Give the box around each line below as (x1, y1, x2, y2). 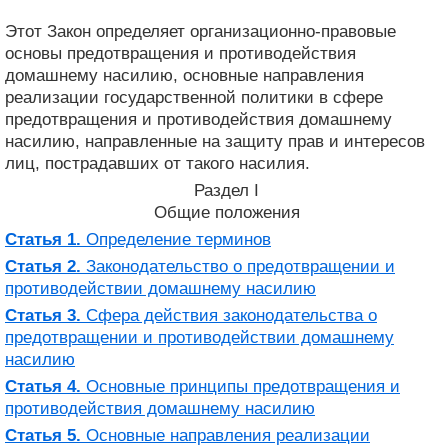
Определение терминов (81, 229, 271, 249)
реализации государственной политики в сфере (5, 87, 383, 107)
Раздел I (194, 180, 259, 200)
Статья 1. (5, 229, 81, 249)
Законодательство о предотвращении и (81, 256, 395, 276)
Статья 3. (5, 305, 81, 325)
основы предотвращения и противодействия (5, 43, 356, 63)
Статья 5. (5, 425, 81, 445)
